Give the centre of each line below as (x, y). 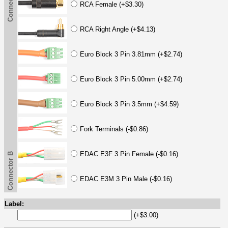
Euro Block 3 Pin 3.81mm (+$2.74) (131, 54)
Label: (14, 204)
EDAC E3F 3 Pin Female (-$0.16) (129, 154)
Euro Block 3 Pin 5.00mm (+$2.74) (131, 79)
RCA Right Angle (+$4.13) (118, 29)
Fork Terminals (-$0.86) (114, 129)
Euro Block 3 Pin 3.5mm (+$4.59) (129, 104)
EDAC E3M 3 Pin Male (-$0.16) (126, 179)
